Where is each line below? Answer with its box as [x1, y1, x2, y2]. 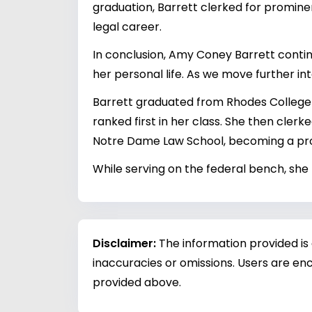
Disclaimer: [93, 235, 159, 251]
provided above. [93, 274, 181, 290]
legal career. [93, 18, 162, 35]
